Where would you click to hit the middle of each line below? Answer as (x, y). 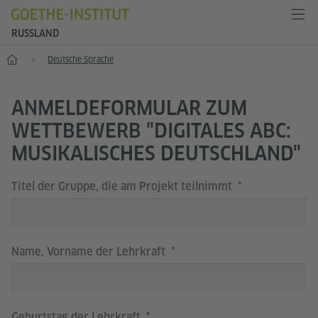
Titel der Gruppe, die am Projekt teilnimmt (123, 186)
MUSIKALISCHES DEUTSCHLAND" (156, 153)
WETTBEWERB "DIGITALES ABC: (151, 130)
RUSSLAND (35, 33)
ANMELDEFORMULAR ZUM (129, 108)
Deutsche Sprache (81, 59)
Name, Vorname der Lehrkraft (90, 252)
